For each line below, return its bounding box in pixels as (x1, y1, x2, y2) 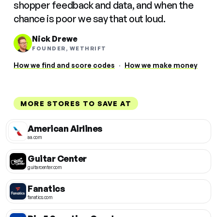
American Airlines (28, 123, 103, 134)
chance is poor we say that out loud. (14, 13, 166, 25)
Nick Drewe (32, 34, 77, 44)
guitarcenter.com (28, 164, 62, 170)
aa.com (28, 134, 42, 140)
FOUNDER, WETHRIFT (32, 45, 107, 52)
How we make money (124, 61, 198, 70)
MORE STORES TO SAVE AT (20, 99, 131, 108)
